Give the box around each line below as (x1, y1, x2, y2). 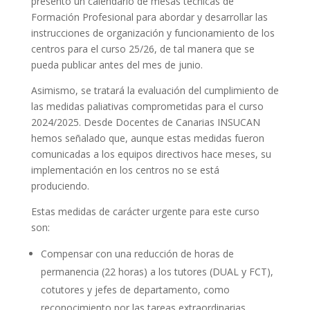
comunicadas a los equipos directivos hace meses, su (30, 147, 271, 161)
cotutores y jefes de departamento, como (40, 283, 230, 296)
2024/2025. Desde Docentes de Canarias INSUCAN (30, 116, 260, 129)
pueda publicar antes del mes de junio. (30, 58, 203, 71)
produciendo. (30, 179, 89, 192)
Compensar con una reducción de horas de (40, 247, 234, 260)
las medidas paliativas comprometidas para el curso (30, 100, 264, 113)
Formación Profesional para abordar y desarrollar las (30, 10, 268, 24)
